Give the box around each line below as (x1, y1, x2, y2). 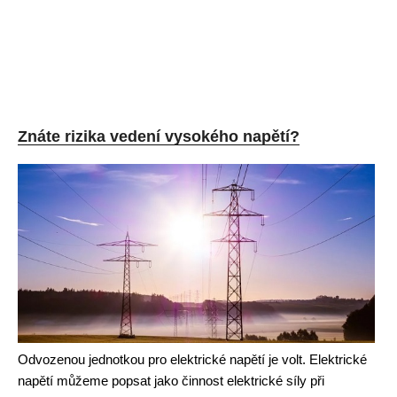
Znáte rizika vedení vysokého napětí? (18, 127, 300, 145)
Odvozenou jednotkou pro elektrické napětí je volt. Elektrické (18, 352, 367, 367)
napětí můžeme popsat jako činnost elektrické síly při (18, 373, 324, 388)
